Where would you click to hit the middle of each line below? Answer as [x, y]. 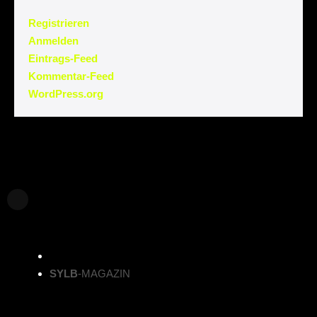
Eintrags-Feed [63, 58]
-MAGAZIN [104, 273]
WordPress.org [66, 93]
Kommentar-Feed [71, 76]
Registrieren [59, 23]
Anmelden [53, 40]
